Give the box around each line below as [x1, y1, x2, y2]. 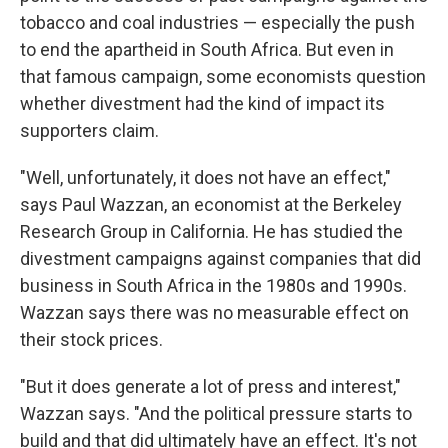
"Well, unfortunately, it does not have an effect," [20, 167, 391, 188]
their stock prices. [20, 329, 163, 350]
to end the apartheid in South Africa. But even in [20, 39, 394, 60]
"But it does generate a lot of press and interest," [20, 376, 401, 397]
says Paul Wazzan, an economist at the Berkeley [20, 194, 402, 215]
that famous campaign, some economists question [20, 66, 426, 87]
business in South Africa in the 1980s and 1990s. [20, 275, 407, 296]
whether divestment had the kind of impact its [20, 93, 385, 114]
